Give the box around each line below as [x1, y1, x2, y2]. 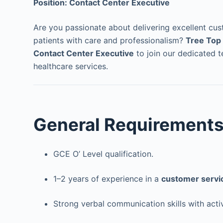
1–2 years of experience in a [53, 174, 162, 184]
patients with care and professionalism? [33, 35, 186, 45]
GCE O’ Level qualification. [53, 149, 154, 159]
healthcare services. [33, 61, 109, 71]
